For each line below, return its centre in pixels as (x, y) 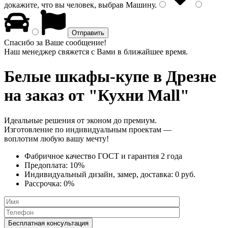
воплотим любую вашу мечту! (56, 138)
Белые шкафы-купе (77, 77)
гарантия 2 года (155, 156)
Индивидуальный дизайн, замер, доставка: (100, 174)
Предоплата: (47, 165)
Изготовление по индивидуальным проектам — (88, 129)
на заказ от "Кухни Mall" (97, 95)
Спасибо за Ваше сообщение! (55, 42)
